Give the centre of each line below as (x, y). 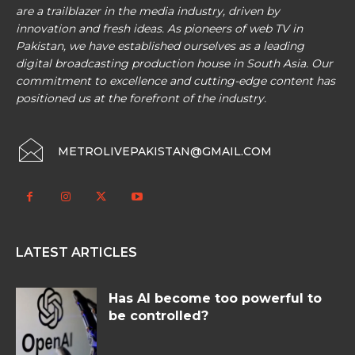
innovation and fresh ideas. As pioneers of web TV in (159, 29)
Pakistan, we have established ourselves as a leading (160, 46)
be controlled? (158, 316)
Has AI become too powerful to (215, 299)
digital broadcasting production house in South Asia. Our (174, 64)
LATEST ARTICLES (76, 253)
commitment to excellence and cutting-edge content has (176, 81)
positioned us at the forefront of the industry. (141, 99)
